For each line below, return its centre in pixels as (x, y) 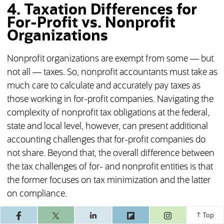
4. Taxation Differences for (102, 10)
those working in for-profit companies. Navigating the (110, 100)
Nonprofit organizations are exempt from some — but (110, 59)
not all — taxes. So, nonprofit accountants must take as (112, 73)
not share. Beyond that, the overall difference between (110, 154)
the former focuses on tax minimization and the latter (108, 181)
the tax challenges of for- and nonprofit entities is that (110, 167)
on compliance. (37, 194)
